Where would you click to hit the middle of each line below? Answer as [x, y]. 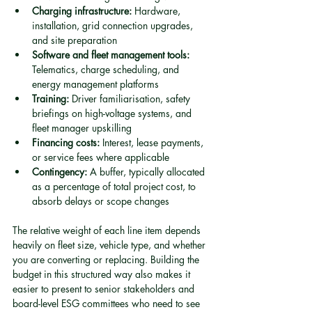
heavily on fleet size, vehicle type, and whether [110, 245]
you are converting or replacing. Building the [107, 259]
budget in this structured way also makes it [103, 274]
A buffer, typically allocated [147, 172]
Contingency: [60, 172]
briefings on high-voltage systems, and [113, 113]
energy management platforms [95, 84]
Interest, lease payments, [153, 142]
